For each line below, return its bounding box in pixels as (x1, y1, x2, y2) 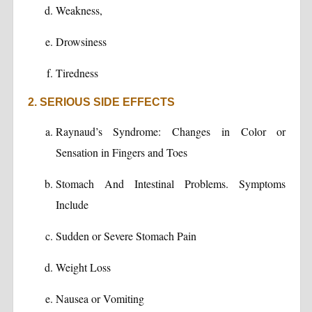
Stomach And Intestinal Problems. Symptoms (55, 175, 286, 191)
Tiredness (55, 65, 98, 80)
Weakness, (55, 2, 102, 17)
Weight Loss (55, 259, 111, 274)
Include (55, 196, 88, 212)
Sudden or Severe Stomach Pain (55, 228, 196, 243)
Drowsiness (55, 33, 107, 49)
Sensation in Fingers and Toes (55, 144, 187, 159)
